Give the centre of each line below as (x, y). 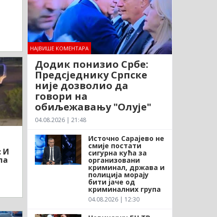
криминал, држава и (126, 167)
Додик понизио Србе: (91, 64)
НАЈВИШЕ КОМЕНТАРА (59, 48)
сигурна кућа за (117, 153)
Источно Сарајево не (126, 138)
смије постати (115, 145)
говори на (61, 96)
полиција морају (118, 174)
